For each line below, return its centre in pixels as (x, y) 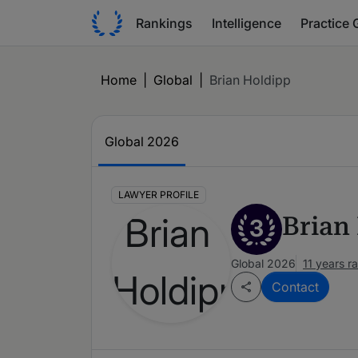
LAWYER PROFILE (158, 195)
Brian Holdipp (250, 80)
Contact (295, 287)
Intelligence (247, 23)
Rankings (164, 23)
